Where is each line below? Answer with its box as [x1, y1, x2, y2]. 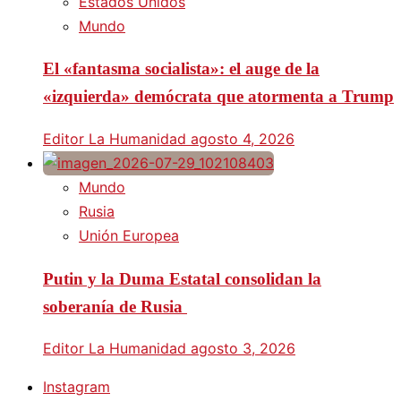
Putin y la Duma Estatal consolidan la [43, 269, 321, 288]
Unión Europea [79, 226, 179, 244]
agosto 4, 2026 [191, 129, 294, 148]
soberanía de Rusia [43, 296, 187, 316]
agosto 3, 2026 [191, 339, 295, 358]
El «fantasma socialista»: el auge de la [43, 59, 320, 79]
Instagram [43, 378, 110, 397]
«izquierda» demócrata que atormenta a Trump [43, 87, 394, 107]
